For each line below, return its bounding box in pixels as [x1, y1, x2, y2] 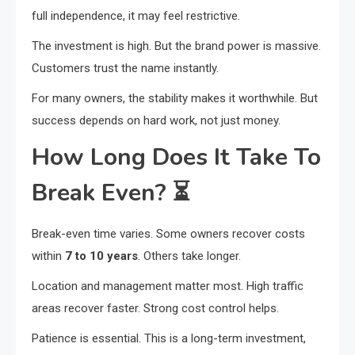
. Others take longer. [138, 248, 241, 263]
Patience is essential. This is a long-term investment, [32, 330, 306, 345]
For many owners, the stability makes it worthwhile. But [32, 90, 318, 105]
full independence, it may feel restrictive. [32, 8, 240, 23]
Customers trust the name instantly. [32, 60, 219, 75]
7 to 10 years [65, 248, 138, 263]
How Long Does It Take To [32, 140, 321, 174]
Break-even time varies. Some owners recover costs [32, 226, 305, 241]
